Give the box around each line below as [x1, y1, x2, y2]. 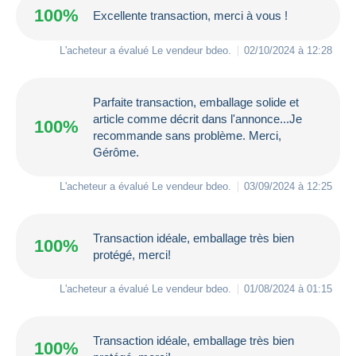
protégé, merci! [93, 247, 171, 261]
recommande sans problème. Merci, [93, 128, 281, 142]
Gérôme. [93, 145, 139, 159]
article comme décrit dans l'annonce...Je [93, 111, 302, 126]
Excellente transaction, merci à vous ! [93, 9, 288, 23]
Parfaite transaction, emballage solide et [93, 95, 299, 109]
